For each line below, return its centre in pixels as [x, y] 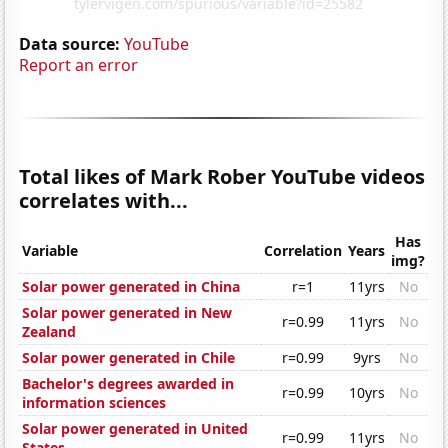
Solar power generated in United [135, 429]
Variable [50, 251]
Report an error [79, 64]
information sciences [94, 403]
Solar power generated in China [131, 287]
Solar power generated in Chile [129, 358]
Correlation [303, 251]
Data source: [70, 43]
